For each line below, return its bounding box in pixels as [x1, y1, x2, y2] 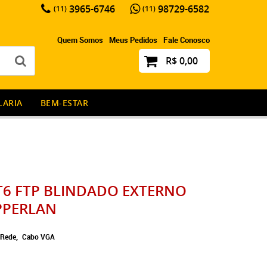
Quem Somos [57, 35, 103, 45]
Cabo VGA [21, 232, 55, 241]
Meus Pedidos [108, 35, 157, 45]
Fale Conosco [163, 35, 210, 45]
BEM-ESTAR [40, 97, 88, 108]
